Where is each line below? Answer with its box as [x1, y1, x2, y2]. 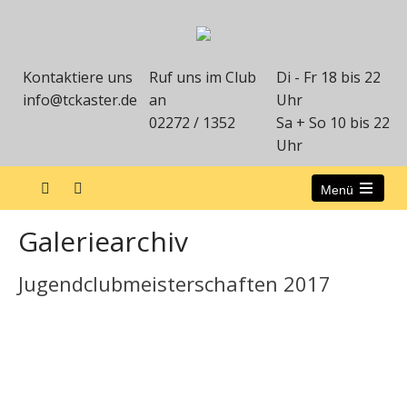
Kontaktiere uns [23, 67, 133, 87]
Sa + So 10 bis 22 [275, 113, 390, 133]
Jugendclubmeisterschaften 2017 [18, 270, 331, 298]
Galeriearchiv [18, 223, 188, 261]
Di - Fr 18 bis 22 [275, 67, 381, 87]
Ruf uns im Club [149, 67, 257, 87]
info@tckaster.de [23, 90, 137, 110]
